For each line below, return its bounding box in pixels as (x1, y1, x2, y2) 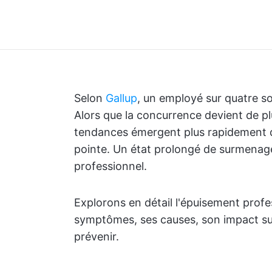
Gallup (106, 92, 137, 104)
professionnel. (74, 160, 147, 172)
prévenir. (74, 230, 119, 243)
